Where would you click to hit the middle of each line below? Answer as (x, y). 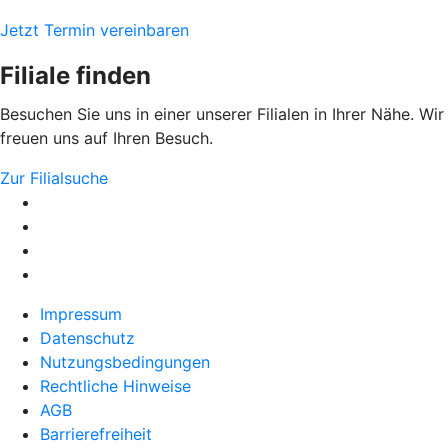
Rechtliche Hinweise (115, 385)
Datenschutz (87, 337)
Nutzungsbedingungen (125, 361)
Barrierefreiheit (96, 433)
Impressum (81, 313)
